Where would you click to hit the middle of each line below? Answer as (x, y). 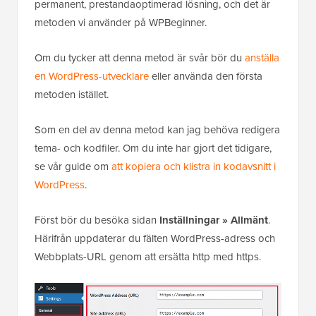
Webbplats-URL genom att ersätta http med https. (148, 256)
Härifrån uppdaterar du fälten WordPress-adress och (155, 238)
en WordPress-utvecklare (92, 76)
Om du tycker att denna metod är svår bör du (140, 57)
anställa (262, 57)
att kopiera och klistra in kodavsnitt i (194, 166)
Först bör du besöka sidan (97, 220)
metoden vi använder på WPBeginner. (121, 22)
